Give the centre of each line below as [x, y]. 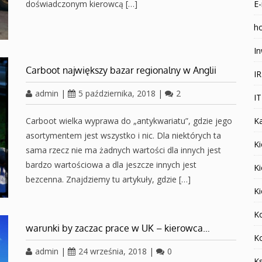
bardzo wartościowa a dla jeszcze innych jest [111, 164]
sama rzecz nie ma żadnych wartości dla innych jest [123, 150]
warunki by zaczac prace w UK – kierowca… [118, 228]
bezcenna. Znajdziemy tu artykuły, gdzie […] [108, 179]
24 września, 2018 [113, 251]
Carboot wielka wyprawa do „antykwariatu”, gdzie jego [129, 120]
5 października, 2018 [117, 93]
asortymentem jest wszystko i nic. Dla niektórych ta [123, 135]
